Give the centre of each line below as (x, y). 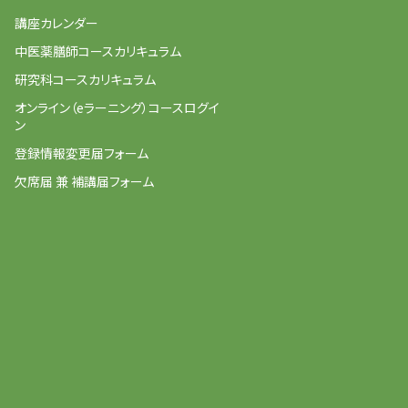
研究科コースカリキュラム (85, 80)
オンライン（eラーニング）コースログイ (117, 108)
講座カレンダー (56, 23)
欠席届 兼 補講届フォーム (84, 182)
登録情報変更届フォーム (82, 153)
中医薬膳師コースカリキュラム (98, 51)
